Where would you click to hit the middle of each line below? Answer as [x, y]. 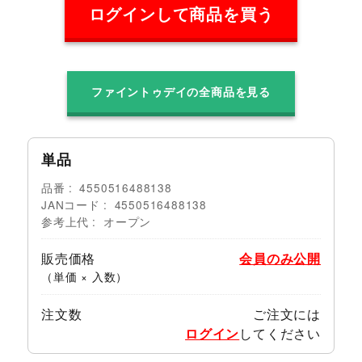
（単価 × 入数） [84, 276]
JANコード [70, 204]
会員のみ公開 [280, 258]
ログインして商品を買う [181, 14]
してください [280, 333]
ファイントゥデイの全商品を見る [181, 92]
